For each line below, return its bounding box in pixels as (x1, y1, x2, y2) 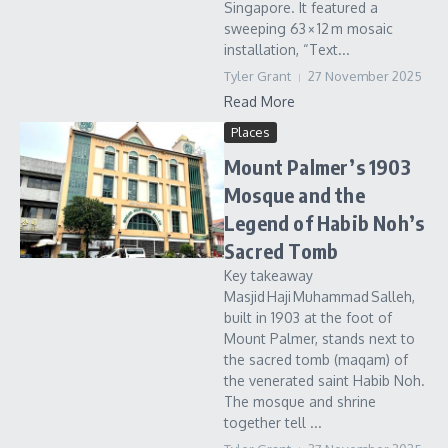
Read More (224, 93, 295, 110)
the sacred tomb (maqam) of (224, 351, 408, 368)
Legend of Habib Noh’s (224, 210, 425, 235)
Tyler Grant (224, 68, 291, 84)
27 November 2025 (308, 68, 422, 84)
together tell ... (224, 414, 322, 431)
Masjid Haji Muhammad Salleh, (224, 288, 415, 305)
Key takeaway (224, 267, 313, 284)
